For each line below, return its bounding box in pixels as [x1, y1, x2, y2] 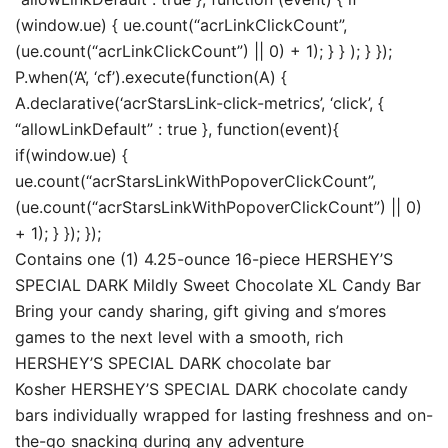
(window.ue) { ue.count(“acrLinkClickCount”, [15, 15, 347, 35]
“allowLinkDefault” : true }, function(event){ [15, 119, 339, 139]
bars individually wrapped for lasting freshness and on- [15, 405, 433, 425]
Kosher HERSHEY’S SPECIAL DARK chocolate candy [15, 379, 408, 399]
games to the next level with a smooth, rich [15, 327, 343, 347]
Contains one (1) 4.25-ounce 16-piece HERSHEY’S [15, 249, 393, 269]
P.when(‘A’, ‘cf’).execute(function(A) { [15, 67, 287, 87]
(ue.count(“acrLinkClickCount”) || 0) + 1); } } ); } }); [15, 41, 392, 61]
